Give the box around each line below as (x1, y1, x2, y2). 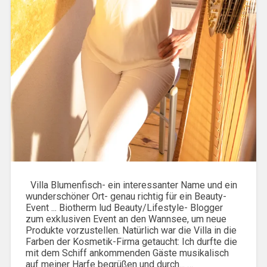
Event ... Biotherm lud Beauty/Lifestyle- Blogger (25, 202, 223, 214)
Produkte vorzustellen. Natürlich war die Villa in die (25, 225, 237, 237)
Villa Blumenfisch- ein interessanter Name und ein (25, 179, 237, 191)
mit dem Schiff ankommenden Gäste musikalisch (25, 247, 229, 259)
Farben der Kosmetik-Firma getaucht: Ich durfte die (25, 236, 237, 248)
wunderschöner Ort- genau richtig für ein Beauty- (25, 191, 226, 203)
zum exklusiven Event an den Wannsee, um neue (25, 213, 226, 225)
